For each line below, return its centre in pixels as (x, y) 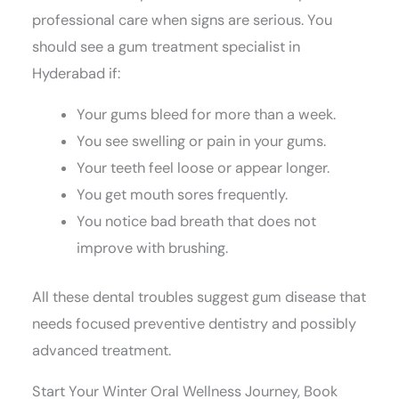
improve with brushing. (152, 248)
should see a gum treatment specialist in (167, 46)
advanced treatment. (102, 350)
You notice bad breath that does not (196, 222)
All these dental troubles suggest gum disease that (199, 297)
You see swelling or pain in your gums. (201, 142)
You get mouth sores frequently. (182, 195)
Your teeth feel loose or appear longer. (203, 168)
